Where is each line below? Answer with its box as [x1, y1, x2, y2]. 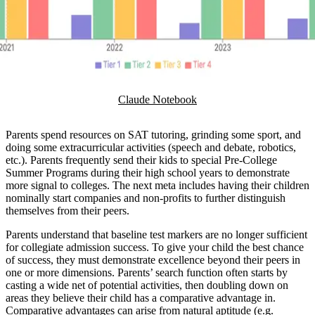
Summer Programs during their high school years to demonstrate [6, 167, 290, 179]
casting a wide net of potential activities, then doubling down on [6, 279, 288, 292]
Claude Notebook [118, 94, 197, 106]
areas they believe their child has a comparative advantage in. [6, 292, 276, 304]
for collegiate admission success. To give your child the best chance [6, 241, 304, 254]
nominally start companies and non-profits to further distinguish [6, 192, 285, 205]
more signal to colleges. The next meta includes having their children [6, 179, 309, 192]
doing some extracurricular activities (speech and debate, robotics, [6, 141, 296, 154]
